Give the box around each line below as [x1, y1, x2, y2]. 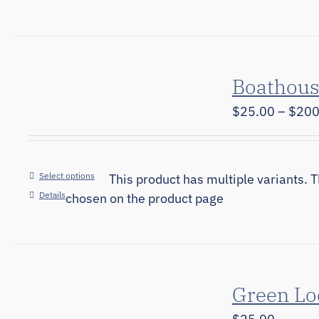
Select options [38, 170, 95, 181]
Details [38, 189, 66, 200]
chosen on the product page [65, 190, 224, 206]
